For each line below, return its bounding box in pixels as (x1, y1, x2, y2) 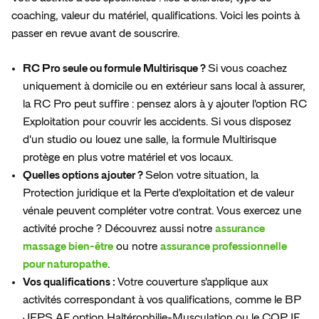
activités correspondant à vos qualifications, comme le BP (23, 294, 301, 306)
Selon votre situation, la (145, 169, 258, 182)
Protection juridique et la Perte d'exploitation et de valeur (23, 187, 294, 199)
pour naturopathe (23, 258, 108, 271)
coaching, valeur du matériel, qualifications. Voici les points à (11, 10, 300, 22)
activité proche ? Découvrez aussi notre (23, 223, 215, 235)
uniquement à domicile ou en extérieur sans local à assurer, (23, 80, 305, 93)
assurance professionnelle (160, 241, 287, 253)
